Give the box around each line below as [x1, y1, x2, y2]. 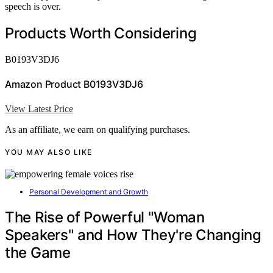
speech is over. [5, 1, 61, 12]
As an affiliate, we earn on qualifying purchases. [5, 124, 190, 135]
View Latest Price [5, 103, 73, 114]
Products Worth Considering [5, 24, 197, 43]
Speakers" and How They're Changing [5, 225, 261, 244]
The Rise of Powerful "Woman [5, 208, 205, 226]
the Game [5, 243, 71, 261]
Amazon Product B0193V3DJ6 [5, 78, 143, 91]
